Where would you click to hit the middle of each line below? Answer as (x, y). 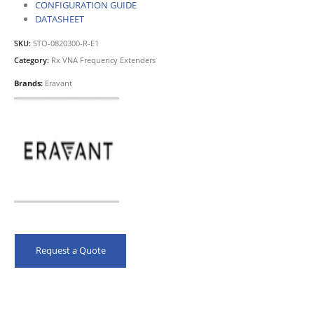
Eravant (59, 83)
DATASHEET (59, 19)
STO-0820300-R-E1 (66, 43)
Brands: (29, 83)
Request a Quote (70, 251)
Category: (33, 60)
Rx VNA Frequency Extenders (103, 60)
